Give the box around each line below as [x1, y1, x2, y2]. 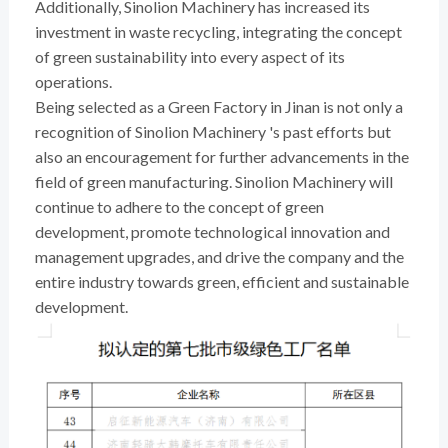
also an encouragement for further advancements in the [34, 146, 409, 166]
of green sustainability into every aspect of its [34, 46, 345, 66]
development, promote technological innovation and [34, 221, 390, 241]
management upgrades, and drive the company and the [34, 246, 404, 266]
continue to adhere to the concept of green [34, 196, 324, 216]
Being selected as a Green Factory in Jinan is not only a [34, 96, 403, 116]
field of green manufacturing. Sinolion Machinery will [34, 171, 393, 191]
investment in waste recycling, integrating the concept [34, 21, 402, 41]
